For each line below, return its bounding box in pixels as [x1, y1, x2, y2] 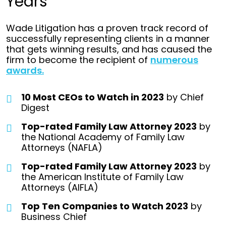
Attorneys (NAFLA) [21, 141, 102, 154]
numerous [150, 53, 198, 66]
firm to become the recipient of [6, 53, 150, 66]
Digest [21, 101, 49, 114]
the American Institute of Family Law [21, 171, 184, 183]
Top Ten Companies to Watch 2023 [21, 200, 188, 212]
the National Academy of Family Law [21, 131, 185, 143]
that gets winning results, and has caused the [6, 43, 212, 55]
